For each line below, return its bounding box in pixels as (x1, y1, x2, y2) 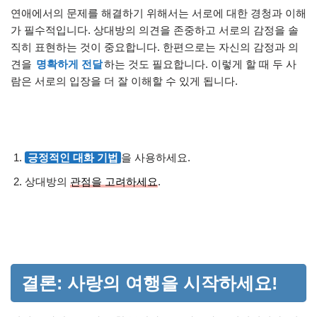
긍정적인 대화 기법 (28, 151, 118, 163)
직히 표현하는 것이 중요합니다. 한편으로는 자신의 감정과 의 (11, 40, 299, 53)
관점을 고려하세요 (70, 175, 158, 188)
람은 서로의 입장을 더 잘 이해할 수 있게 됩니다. (11, 74, 238, 87)
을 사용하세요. (121, 151, 190, 163)
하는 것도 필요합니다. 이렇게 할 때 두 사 (104, 57, 296, 70)
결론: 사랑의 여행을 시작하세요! (21, 272, 277, 293)
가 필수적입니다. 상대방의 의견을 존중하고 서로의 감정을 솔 (11, 23, 299, 36)
